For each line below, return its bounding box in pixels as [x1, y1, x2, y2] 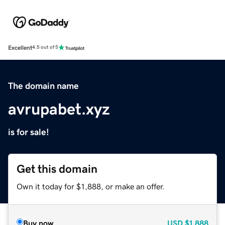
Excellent [8, 44, 32, 51]
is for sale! [8, 127, 49, 137]
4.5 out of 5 [32, 45, 58, 50]
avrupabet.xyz [8, 100, 110, 117]
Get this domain [17, 163, 97, 175]
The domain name [8, 81, 79, 90]
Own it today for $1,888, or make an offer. [17, 182, 165, 190]
